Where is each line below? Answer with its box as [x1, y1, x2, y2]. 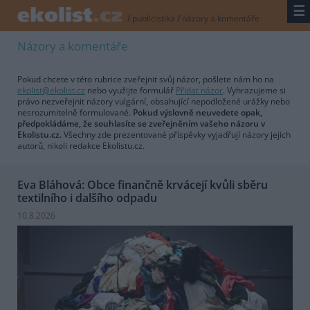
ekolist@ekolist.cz [17, 84, 85, 97]
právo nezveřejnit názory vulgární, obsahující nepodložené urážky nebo [17, 95, 290, 108]
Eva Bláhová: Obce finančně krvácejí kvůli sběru [17, 177, 268, 193]
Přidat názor [176, 84, 223, 97]
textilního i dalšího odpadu [17, 190, 157, 206]
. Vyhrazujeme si [223, 84, 286, 97]
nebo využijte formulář [85, 84, 176, 97]
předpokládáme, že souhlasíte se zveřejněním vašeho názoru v [17, 118, 265, 130]
